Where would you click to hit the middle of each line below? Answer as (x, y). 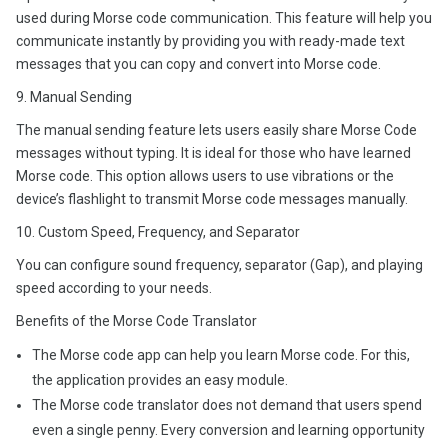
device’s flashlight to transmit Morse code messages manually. (212, 199)
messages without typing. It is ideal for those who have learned (213, 153)
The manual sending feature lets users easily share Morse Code (216, 130)
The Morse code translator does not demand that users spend (227, 405)
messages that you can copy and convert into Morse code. (198, 64)
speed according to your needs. (114, 288)
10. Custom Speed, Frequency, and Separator (158, 232)
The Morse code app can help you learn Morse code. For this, (221, 355)
